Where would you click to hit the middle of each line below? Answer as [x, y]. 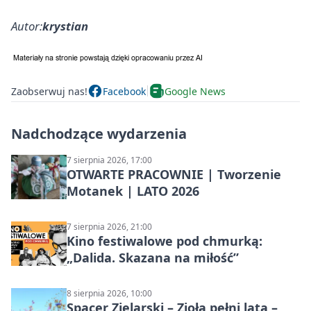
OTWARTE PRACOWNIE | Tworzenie [174, 175]
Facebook [124, 91]
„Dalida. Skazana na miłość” [153, 258]
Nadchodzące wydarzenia [99, 134]
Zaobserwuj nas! [49, 91]
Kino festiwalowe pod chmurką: [165, 241]
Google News [195, 91]
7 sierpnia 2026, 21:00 [109, 227]
